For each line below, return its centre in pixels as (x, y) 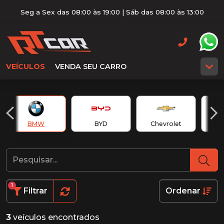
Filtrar (35, 190)
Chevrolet (166, 124)
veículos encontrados (55, 217)
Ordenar (184, 190)
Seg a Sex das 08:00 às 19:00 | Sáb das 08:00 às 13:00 (112, 12)
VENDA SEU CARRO (91, 66)
